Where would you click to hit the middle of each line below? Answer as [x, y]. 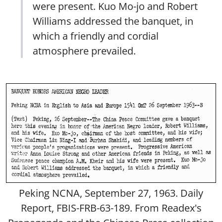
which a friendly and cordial [96, 35]
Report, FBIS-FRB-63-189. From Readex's [111, 207]
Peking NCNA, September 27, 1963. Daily [111, 193]
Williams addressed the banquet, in [113, 21]
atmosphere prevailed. [84, 50]
